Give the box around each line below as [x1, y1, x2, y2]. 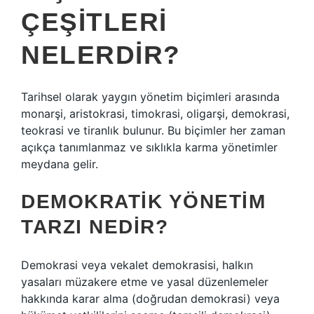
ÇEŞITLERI [21, 8, 168, 36]
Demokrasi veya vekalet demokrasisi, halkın [21, 258, 253, 272]
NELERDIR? [21, 41, 181, 69]
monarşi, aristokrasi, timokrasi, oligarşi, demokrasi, [21, 107, 289, 121]
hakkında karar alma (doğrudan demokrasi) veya [21, 292, 280, 306]
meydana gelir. [21, 157, 98, 171]
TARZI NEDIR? [21, 216, 168, 238]
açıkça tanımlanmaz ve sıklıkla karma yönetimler [21, 140, 278, 154]
